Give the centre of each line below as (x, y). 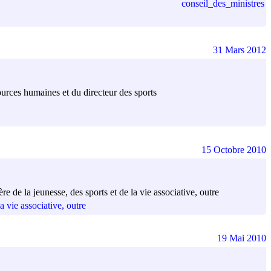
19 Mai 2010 (242, 238)
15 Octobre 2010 (234, 149)
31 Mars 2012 (240, 50)
